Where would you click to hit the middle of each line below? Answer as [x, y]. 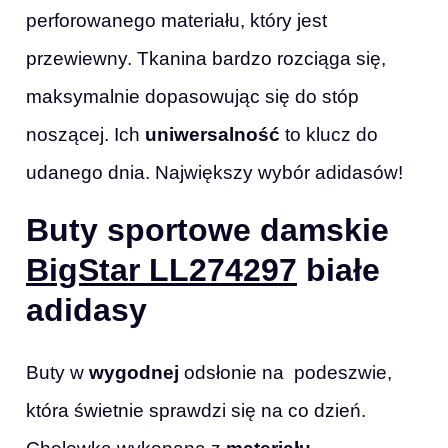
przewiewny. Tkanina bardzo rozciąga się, [206, 59]
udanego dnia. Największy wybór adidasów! [214, 173]
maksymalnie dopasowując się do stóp [192, 97]
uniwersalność [212, 135]
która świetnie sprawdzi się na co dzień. [196, 410]
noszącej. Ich [85, 135]
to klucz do [329, 135]
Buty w [57, 372]
